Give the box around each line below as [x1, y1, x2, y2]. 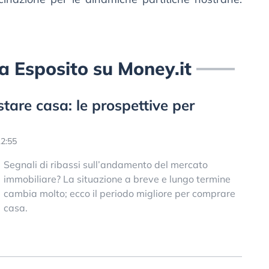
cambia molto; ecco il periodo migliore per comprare [3, 187, 235, 199]
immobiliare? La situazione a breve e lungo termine [3, 173, 231, 185]
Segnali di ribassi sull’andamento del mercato [3, 159, 208, 171]
